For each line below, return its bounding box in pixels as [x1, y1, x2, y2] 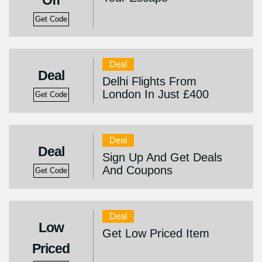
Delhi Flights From [102, 75, 196, 88]
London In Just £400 [102, 88, 209, 101]
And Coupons [102, 164, 173, 177]
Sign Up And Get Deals [102, 151, 222, 164]
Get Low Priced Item [102, 227, 209, 240]
